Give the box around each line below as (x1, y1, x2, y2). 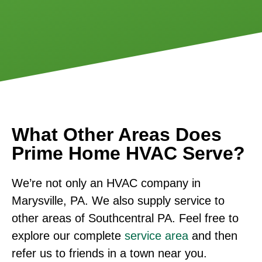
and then (188, 229, 237, 243)
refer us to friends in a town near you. (12, 247, 207, 260)
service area (125, 229, 188, 243)
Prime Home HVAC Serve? (12, 143, 245, 164)
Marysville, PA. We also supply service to (12, 194, 225, 208)
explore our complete (12, 229, 125, 243)
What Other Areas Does (12, 124, 222, 146)
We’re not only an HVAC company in (12, 177, 201, 190)
